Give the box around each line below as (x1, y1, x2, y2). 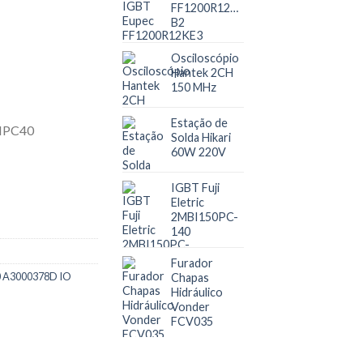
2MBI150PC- (171, 210, 238, 224)
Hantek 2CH (171, 66, 233, 79)
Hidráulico (171, 285, 223, 299)
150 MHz (171, 80, 216, 94)
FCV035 (171, 314, 213, 328)
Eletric (171, 195, 204, 209)
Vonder (171, 300, 210, 314)
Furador (171, 256, 213, 270)
